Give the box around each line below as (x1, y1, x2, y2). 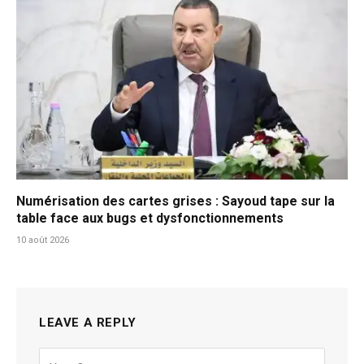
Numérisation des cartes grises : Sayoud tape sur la (16, 193, 335, 209)
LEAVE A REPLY (39, 315, 136, 330)
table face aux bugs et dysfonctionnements (16, 210, 284, 226)
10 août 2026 (16, 235, 69, 245)
